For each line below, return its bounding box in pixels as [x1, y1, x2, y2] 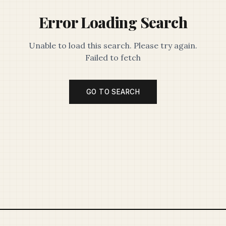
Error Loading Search [39, 12, 187, 32]
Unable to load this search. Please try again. [29, 40, 197, 50]
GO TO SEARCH [86, 88, 140, 96]
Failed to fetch [85, 52, 141, 63]
